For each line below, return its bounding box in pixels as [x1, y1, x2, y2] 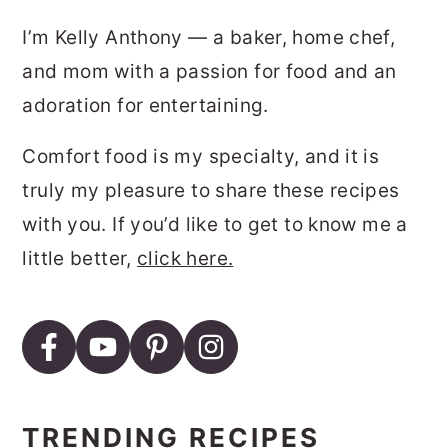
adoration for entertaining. [22, 93, 269, 117]
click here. [137, 246, 234, 270]
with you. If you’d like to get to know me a [22, 212, 408, 236]
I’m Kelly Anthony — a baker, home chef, [22, 25, 396, 49]
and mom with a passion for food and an [22, 59, 397, 83]
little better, [22, 246, 138, 270]
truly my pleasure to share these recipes [22, 178, 400, 202]
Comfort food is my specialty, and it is [22, 144, 380, 168]
